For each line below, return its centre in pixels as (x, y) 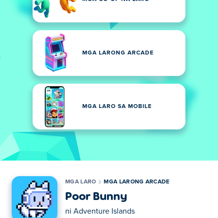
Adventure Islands (104, 211)
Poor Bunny (96, 195)
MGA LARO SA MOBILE (117, 107)
